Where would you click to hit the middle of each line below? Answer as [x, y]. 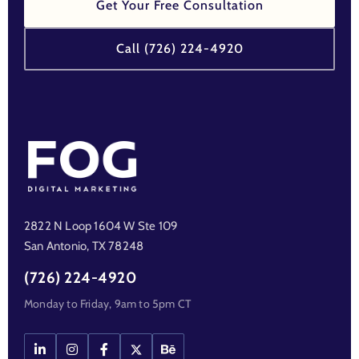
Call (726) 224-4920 [179, 49]
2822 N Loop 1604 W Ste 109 [101, 226]
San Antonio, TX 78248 [84, 246]
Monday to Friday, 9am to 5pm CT [108, 304]
